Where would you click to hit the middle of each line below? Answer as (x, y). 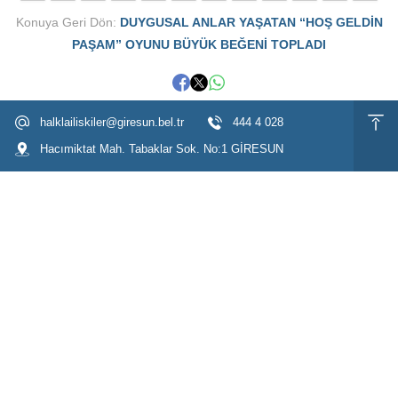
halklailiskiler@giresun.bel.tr (112, 122)
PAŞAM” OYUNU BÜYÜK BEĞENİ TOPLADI (199, 44)
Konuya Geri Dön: (68, 22)
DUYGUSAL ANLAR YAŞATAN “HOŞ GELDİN (251, 22)
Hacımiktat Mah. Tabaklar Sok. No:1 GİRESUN (162, 149)
